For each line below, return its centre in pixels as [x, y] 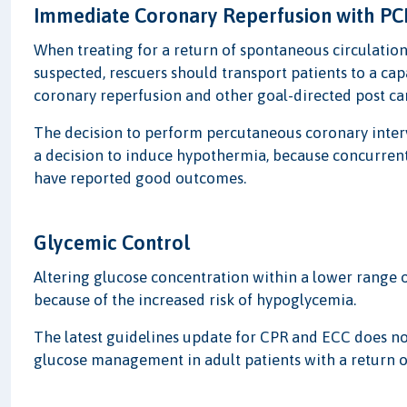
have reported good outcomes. [140, 179]
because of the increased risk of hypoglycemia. [195, 300]
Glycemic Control [112, 243]
